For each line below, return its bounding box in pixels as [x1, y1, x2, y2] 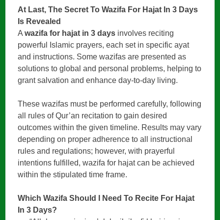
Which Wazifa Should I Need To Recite [18, 194, 161, 203]
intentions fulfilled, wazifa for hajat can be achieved [18, 159, 195, 167]
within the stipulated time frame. [18, 170, 128, 179]
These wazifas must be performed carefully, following [18, 100, 202, 109]
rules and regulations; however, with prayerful [18, 147, 175, 156]
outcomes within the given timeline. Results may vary [18, 123, 202, 132]
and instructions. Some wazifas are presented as [18, 53, 187, 61]
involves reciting [115, 29, 174, 38]
